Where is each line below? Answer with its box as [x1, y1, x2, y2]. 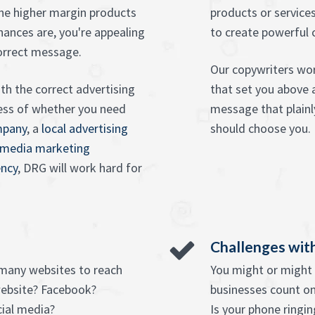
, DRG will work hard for [18, 160, 142, 176]
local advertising [41, 120, 128, 136]
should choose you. [210, 120, 311, 136]
